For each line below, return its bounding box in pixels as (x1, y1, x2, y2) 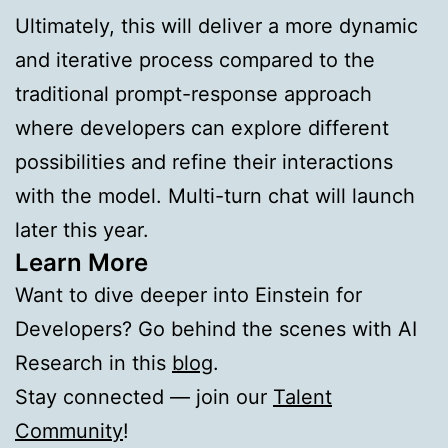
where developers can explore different (15, 115, 389, 140)
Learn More (15, 247, 148, 277)
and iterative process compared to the (15, 47, 375, 72)
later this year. (15, 217, 149, 242)
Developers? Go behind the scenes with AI (15, 316, 417, 341)
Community (15, 418, 123, 443)
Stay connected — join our (15, 384, 273, 409)
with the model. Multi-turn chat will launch (15, 183, 415, 208)
